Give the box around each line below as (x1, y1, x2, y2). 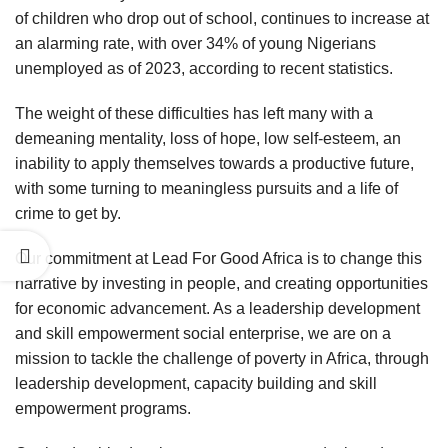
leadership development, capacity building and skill (15, 375, 377, 392)
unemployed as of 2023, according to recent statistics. (15, 60, 393, 77)
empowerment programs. (15, 400, 191, 417)
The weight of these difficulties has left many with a (15, 105, 373, 122)
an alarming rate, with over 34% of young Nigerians (15, 35, 376, 52)
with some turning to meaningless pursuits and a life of (15, 180, 398, 197)
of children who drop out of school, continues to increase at (15, 10, 429, 27)
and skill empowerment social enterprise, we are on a (15, 325, 391, 342)
